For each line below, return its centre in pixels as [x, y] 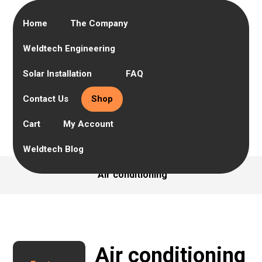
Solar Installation [58, 74]
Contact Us [46, 99]
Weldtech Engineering [69, 49]
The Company [99, 23]
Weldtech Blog [54, 149]
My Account [89, 124]
